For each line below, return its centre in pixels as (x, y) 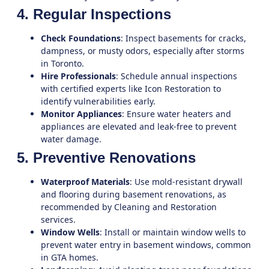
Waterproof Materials (85, 181)
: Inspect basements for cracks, (183, 38)
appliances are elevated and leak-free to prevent (139, 126)
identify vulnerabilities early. (98, 101)
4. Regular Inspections (94, 14)
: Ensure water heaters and (177, 113)
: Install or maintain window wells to (173, 232)
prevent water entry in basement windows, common (146, 244)
